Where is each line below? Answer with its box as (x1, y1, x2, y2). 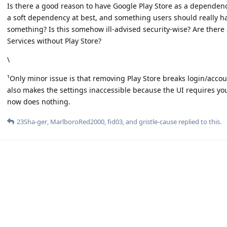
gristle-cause (139, 117, 177, 126)
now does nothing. (7, 97, 70, 106)
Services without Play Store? (7, 36, 101, 46)
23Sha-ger (17, 117, 47, 126)
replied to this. (177, 117, 221, 126)
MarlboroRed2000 (50, 117, 104, 126)
